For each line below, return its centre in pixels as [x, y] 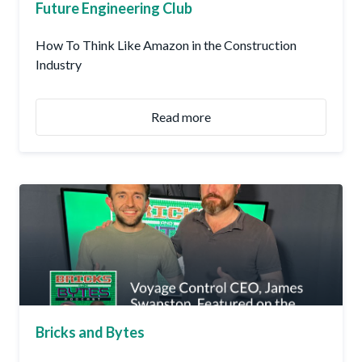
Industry [59, 65]
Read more [181, 117]
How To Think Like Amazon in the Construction [166, 45]
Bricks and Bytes [90, 333]
